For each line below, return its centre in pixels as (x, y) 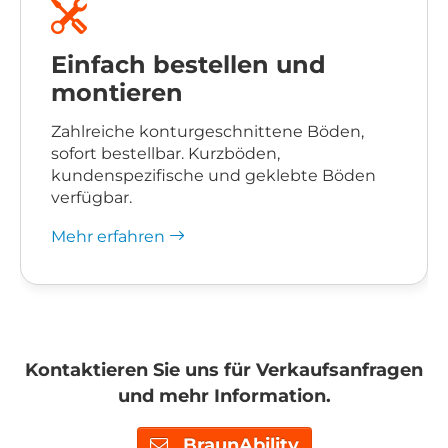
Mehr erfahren (110, 236)
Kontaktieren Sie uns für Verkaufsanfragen (224, 370)
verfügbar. (91, 197)
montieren (117, 93)
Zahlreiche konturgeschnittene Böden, (207, 131)
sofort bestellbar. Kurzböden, (165, 153)
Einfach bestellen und (188, 65)
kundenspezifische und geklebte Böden (213, 175)
